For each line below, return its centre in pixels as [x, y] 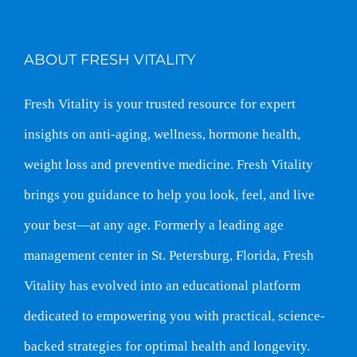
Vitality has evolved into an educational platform [162, 285]
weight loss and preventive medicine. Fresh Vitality [169, 164]
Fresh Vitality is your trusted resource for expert [160, 104]
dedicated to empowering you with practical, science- [175, 316]
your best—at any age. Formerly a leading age [154, 225]
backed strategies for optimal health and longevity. [167, 346]
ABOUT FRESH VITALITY [110, 59]
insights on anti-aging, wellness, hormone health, [162, 134]
